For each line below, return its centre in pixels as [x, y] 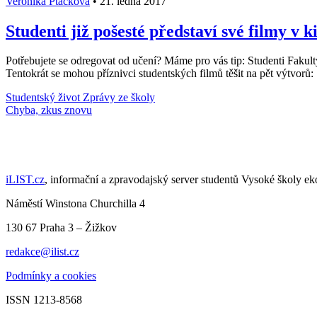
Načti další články [46, 110]
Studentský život [44, 98]
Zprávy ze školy [119, 98]
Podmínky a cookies [51, 276]
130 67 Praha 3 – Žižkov [61, 228]
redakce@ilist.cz [42, 252]
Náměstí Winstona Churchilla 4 [75, 204]
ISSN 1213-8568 [44, 300]
